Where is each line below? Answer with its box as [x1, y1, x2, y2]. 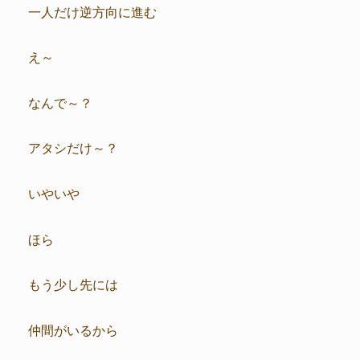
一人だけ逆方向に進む [28, 2, 157, 20]
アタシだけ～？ [28, 138, 118, 157]
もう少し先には [28, 275, 118, 293]
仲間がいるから [28, 320, 118, 338]
